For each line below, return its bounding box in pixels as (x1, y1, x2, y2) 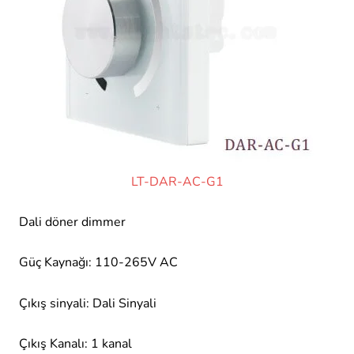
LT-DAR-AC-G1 (130, 173, 224, 191)
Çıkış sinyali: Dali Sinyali (19, 294, 156, 312)
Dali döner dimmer (19, 213, 126, 232)
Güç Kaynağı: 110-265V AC (19, 254, 178, 272)
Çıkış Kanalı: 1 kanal (19, 334, 132, 352)
